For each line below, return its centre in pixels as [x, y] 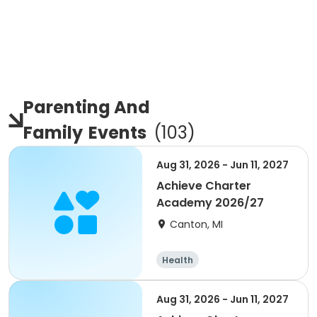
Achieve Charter [204, 186]
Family [53, 133]
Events [117, 133]
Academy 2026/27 [210, 203]
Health [178, 260]
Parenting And [87, 107]
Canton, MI [196, 224]
